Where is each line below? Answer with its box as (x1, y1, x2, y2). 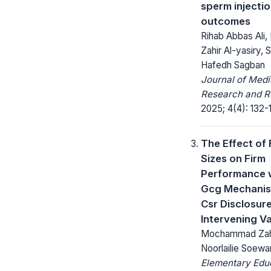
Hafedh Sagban (201, 59, 265, 71)
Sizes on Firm (201, 152, 266, 165)
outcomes (201, 15, 250, 27)
